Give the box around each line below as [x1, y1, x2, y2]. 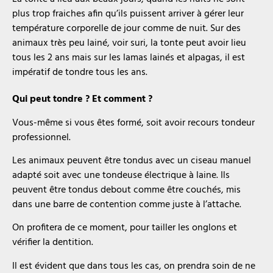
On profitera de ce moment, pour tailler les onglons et [12, 220, 237, 236]
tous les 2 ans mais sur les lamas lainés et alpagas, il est [12, 50, 245, 66]
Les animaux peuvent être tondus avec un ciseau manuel [12, 152, 251, 169]
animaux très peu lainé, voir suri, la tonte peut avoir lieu [12, 35, 246, 52]
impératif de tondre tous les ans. [12, 65, 147, 81]
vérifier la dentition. [12, 235, 93, 251]
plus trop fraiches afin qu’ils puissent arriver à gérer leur [12, 6, 244, 23]
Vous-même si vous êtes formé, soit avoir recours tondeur [12, 115, 255, 131]
